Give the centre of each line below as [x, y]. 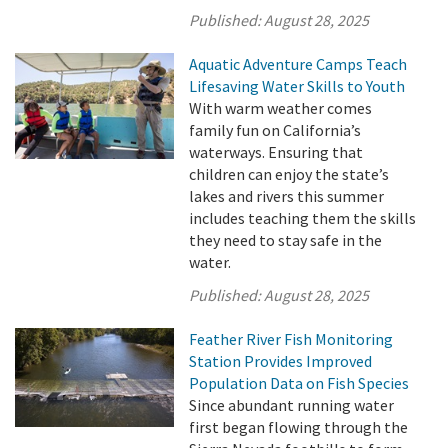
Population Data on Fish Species [299, 383]
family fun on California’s [275, 130]
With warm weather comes [281, 108]
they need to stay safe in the [286, 240]
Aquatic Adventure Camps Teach [298, 64]
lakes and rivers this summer [287, 196]
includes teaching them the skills [303, 218]
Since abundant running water [292, 405]
